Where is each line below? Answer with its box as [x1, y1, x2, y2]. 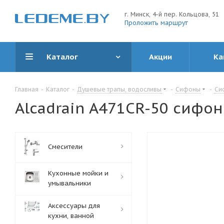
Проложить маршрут [124, 18, 188, 26]
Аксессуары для [48, 201, 100, 210]
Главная [15, 85, 38, 93]
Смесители [48, 142, 82, 151]
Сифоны [175, 85, 200, 93]
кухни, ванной [48, 211, 94, 220]
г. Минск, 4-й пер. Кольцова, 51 [124, 10, 219, 18]
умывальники [48, 179, 91, 187]
